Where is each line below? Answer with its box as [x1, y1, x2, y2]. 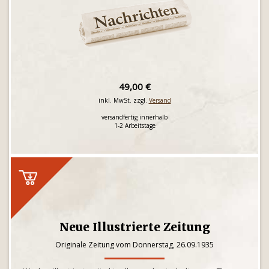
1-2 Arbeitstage [113, 121, 156, 130]
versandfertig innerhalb [101, 113, 168, 121]
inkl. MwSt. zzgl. [98, 96, 149, 104]
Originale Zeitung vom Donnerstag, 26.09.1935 [55, 240, 214, 250]
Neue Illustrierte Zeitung [59, 220, 210, 234]
